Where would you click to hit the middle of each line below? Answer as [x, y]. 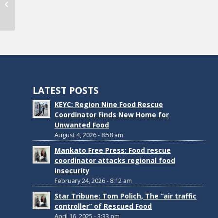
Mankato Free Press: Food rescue [113, 150]
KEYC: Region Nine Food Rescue [109, 104]
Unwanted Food [82, 125]
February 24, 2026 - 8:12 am [93, 180]
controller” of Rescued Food [103, 206]
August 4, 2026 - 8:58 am [89, 135]
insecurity [72, 170]
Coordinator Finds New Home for [112, 114]
